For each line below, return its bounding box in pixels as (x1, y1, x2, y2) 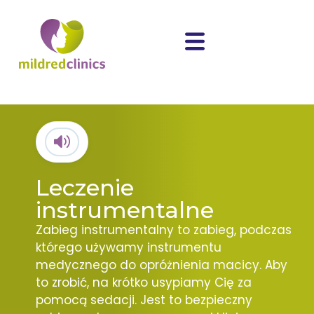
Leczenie (35, 173, 134, 201)
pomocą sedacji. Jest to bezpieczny (35, 291, 252, 308)
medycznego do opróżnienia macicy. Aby (35, 256, 287, 273)
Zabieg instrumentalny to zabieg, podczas (35, 221, 292, 238)
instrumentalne (35, 196, 214, 224)
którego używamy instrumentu (35, 238, 221, 256)
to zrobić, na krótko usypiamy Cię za (35, 273, 252, 291)
